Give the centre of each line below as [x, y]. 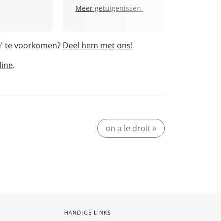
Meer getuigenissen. [109, 8]
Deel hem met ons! [97, 45]
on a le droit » [131, 128]
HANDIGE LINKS [88, 212]
